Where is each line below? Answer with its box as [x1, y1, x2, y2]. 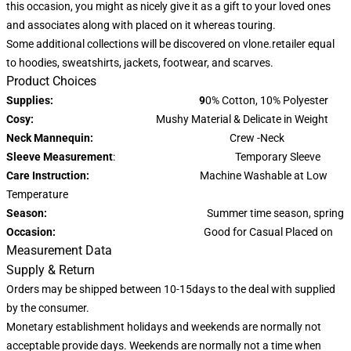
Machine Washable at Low [200, 168, 327, 182]
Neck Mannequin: [6, 131, 230, 144]
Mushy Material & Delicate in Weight [34, 112, 328, 125]
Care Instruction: [6, 168, 200, 182]
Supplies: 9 [6, 93, 205, 107]
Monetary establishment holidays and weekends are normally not [6, 320, 321, 333]
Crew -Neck [230, 131, 284, 144]
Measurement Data [6, 242, 112, 258]
